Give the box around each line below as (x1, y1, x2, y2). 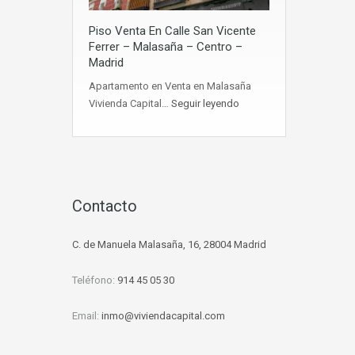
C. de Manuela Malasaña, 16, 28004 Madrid (72, 238, 266, 250)
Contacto (72, 196, 137, 216)
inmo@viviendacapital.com (101, 309, 225, 322)
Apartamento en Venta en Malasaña (89, 79, 251, 92)
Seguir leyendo (171, 97, 239, 109)
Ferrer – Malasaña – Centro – (89, 39, 242, 54)
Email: (72, 309, 101, 322)
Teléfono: (72, 273, 117, 286)
